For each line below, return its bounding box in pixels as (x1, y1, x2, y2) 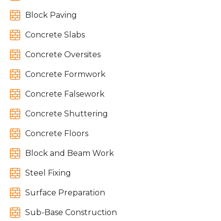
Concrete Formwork (25, 69, 106, 79)
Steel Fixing (25, 168, 71, 178)
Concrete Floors (25, 128, 88, 138)
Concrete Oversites (25, 49, 101, 59)
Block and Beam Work (25, 148, 114, 158)
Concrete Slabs (25, 30, 85, 39)
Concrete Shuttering (25, 109, 108, 118)
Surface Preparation (25, 187, 105, 197)
